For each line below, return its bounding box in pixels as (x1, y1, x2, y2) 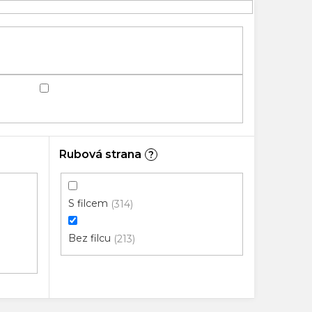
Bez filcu (68, 232, 111, 245)
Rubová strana (58, 147, 141, 161)
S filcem (68, 197, 108, 210)
